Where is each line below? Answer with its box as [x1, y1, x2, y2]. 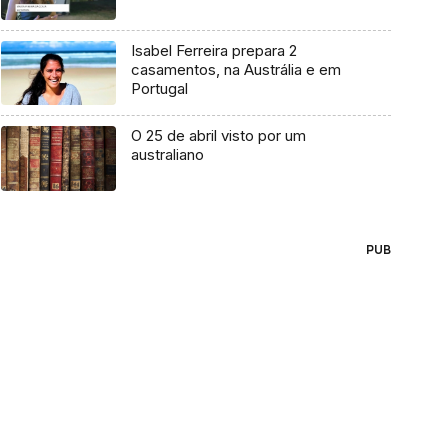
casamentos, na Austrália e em [130, 59, 341, 79]
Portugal [130, 78, 188, 98]
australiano [130, 145, 204, 165]
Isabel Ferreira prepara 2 [130, 40, 297, 60]
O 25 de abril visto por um [130, 126, 306, 146]
